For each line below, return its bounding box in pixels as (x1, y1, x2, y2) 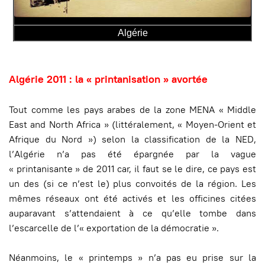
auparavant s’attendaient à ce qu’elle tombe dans (9, 206, 256, 219)
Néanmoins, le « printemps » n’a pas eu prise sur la (9, 251, 256, 264)
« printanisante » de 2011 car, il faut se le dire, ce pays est (9, 162, 256, 175)
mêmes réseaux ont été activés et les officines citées (9, 192, 256, 205)
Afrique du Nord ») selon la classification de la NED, (9, 132, 256, 146)
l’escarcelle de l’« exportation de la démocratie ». (9, 221, 219, 234)
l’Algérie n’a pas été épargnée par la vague (9, 147, 256, 160)
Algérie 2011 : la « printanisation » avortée (9, 72, 208, 86)
